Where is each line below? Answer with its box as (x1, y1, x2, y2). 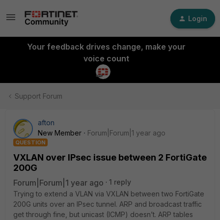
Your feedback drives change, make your (27, 42, 186, 52)
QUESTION (15, 139, 46, 146)
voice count (83, 54, 129, 63)
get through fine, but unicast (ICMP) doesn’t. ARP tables (13, 210, 193, 219)
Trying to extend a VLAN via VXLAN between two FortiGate (13, 190, 204, 198)
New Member (38, 129, 82, 137)
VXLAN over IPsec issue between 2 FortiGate (13, 152, 207, 163)
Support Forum (15, 92, 62, 100)
